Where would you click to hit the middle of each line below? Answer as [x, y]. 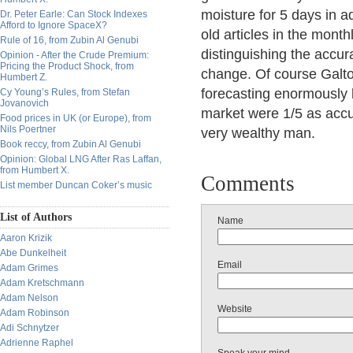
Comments [248, 184]
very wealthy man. [258, 133]
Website [235, 309]
